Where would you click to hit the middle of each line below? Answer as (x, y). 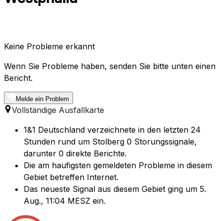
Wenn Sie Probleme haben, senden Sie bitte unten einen (110, 66)
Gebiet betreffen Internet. (71, 177)
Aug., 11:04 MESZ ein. (65, 201)
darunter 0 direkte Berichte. (75, 154)
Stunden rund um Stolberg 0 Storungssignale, (110, 142)
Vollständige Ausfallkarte (58, 110)
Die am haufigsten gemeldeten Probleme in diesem (118, 166)
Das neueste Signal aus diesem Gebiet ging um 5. (115, 189)
